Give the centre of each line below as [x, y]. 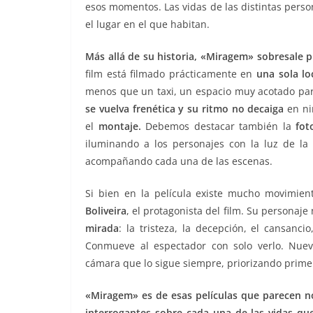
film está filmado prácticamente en [171, 74]
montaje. [119, 126]
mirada [102, 228]
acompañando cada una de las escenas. [179, 161]
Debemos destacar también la [218, 126]
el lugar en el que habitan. [147, 24]
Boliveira [106, 211]
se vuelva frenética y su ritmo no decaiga [185, 109]
